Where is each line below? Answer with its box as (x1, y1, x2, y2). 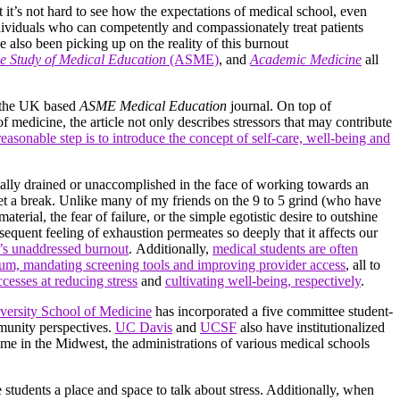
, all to (346, 256, 380, 272)
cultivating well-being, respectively (165, 272, 361, 288)
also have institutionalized (237, 319, 385, 335)
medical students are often (212, 240, 358, 256)
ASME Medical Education (79, 97, 227, 113)
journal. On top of (227, 97, 331, 113)
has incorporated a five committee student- (152, 303, 393, 319)
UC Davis (115, 319, 172, 335)
